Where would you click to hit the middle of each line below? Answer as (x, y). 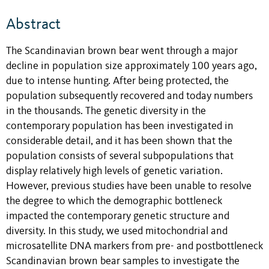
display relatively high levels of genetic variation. (114, 171)
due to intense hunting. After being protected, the (117, 81)
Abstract (33, 24)
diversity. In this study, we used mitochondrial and (117, 231)
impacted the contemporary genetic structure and (118, 216)
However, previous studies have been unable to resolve (129, 186)
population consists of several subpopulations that (120, 156)
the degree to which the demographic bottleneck (114, 201)
